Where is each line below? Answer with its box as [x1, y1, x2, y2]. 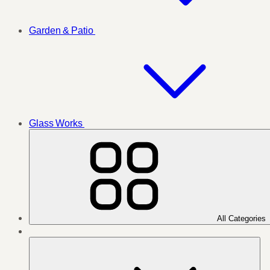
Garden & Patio [29, 24, 95, 36]
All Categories [217, 214, 268, 223]
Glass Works [29, 117, 84, 129]
